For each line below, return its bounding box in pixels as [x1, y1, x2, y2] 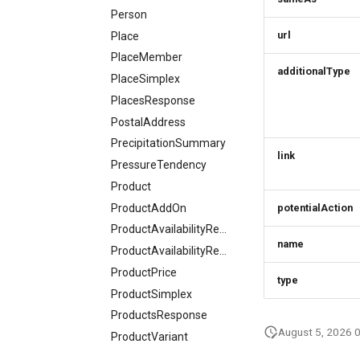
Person [111, 7, 147, 21]
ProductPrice [111, 265, 177, 279]
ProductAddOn [111, 201, 186, 215]
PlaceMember [111, 51, 182, 64]
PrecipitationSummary [111, 137, 226, 150]
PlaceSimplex [111, 72, 180, 85]
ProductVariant [111, 330, 188, 343]
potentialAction [277, 202, 353, 214]
